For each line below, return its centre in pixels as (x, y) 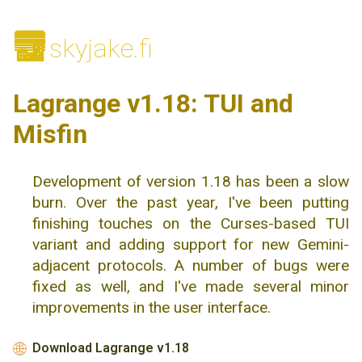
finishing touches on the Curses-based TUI (191, 223)
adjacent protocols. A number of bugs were (191, 265)
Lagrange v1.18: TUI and (153, 103)
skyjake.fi (101, 48)
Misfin (50, 134)
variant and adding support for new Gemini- (191, 244)
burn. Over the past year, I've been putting (191, 202)
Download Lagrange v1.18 (111, 348)
